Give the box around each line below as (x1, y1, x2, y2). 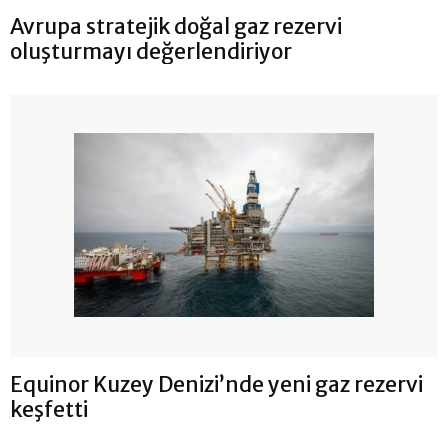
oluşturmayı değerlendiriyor (10, 37, 292, 65)
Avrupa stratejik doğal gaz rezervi (10, 12, 342, 40)
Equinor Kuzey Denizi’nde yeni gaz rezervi (10, 370, 423, 398)
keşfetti (10, 395, 88, 423)
